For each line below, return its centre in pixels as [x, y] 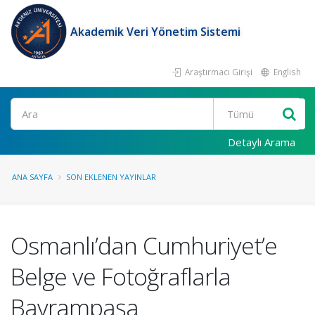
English [286, 72]
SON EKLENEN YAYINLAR [111, 177]
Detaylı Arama [262, 142]
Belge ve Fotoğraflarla [121, 276]
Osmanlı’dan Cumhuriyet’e [144, 245]
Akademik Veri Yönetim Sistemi [155, 32]
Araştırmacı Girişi [218, 72]
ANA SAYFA [32, 177]
